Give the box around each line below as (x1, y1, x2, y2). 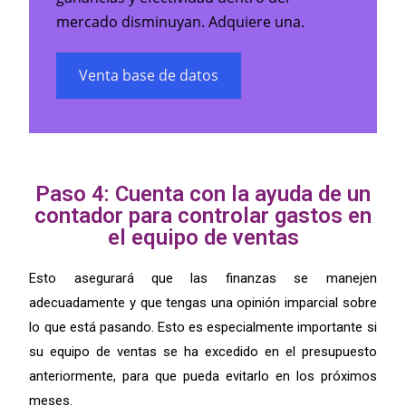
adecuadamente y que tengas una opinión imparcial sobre (29, 294, 377, 311)
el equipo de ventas (107, 224, 299, 250)
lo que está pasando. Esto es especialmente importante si (29, 318, 377, 335)
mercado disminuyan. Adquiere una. (56, 11, 309, 32)
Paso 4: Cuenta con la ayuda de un (35, 180, 371, 207)
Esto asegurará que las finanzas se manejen (29, 269, 377, 286)
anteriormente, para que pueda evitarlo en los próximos (29, 367, 377, 384)
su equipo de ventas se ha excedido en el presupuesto (29, 343, 377, 360)
